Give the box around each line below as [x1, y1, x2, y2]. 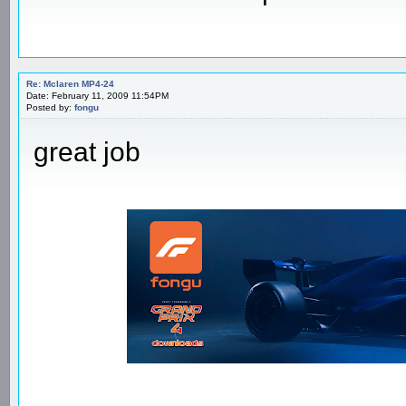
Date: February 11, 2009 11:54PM [26, 90, 169, 101]
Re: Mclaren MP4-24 [26, 78, 114, 89]
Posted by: [26, 101, 74, 112]
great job [34, 136, 140, 167]
